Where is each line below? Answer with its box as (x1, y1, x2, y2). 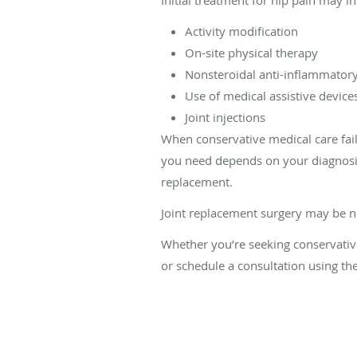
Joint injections (185, 108, 265, 125)
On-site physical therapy (185, 44, 318, 61)
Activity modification (185, 22, 298, 39)
